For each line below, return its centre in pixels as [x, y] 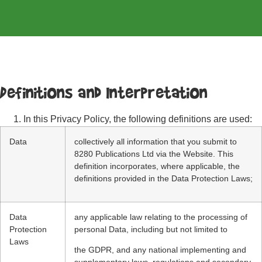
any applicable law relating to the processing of [161, 217]
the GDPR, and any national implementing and [160, 250]
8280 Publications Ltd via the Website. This [154, 154]
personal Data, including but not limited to [151, 229]
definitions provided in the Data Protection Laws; [163, 178]
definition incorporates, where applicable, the [157, 166]
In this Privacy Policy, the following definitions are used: [138, 119]
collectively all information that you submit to [156, 142]
